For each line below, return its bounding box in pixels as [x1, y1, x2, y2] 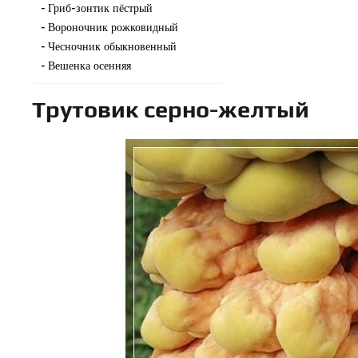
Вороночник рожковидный [47, 18, 178, 34]
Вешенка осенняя [47, 57, 131, 73]
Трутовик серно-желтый [32, 95, 309, 122]
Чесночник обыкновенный [47, 38, 177, 54]
